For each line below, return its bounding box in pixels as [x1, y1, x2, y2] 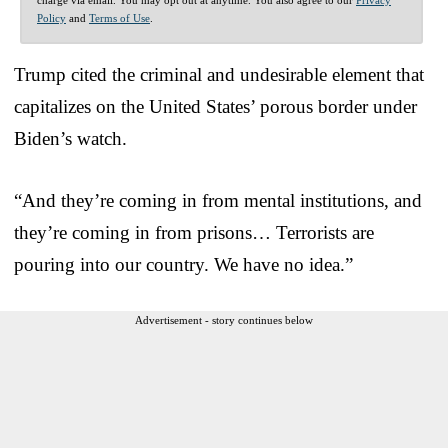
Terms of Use [89, 11, 150, 24]
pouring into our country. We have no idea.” [14, 253, 353, 275]
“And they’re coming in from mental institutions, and [14, 189, 422, 211]
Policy [37, 11, 66, 24]
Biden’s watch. [14, 127, 127, 149]
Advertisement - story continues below [135, 313, 313, 326]
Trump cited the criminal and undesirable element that [14, 63, 424, 85]
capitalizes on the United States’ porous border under [14, 95, 417, 117]
